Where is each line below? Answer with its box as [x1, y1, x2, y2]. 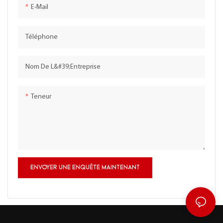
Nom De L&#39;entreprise [25, 63, 101, 71]
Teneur [31, 93, 51, 101]
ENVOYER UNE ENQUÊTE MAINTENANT [30, 164, 140, 171]
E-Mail [31, 3, 48, 11]
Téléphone [25, 33, 58, 41]
